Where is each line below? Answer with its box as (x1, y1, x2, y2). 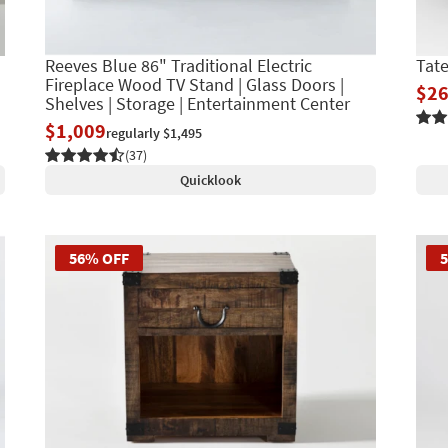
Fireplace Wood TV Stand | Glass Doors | (44, 73, 344, 97)
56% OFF (68, 248, 129, 269)
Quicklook (179, 171, 241, 190)
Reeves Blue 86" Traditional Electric (44, 54, 312, 78)
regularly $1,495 (105, 124, 202, 143)
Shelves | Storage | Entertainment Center (44, 92, 350, 116)
